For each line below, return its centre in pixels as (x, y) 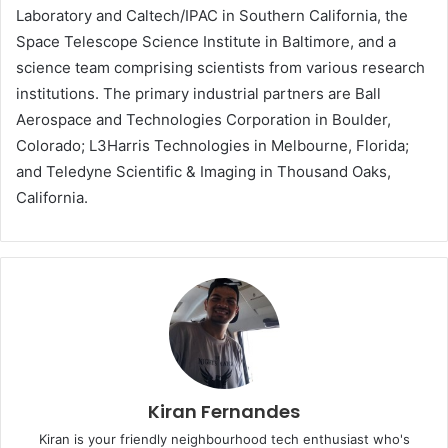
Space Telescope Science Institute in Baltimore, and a (206, 42)
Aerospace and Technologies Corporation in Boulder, (203, 120)
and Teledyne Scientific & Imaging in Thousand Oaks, (203, 172)
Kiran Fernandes (224, 412)
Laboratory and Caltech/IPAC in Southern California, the (212, 16)
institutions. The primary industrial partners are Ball (198, 94)
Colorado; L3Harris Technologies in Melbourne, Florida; (212, 146)
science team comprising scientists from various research (220, 68)
